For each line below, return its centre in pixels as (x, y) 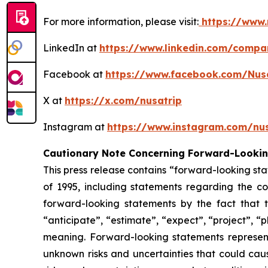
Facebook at (74, 74)
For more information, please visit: (121, 22)
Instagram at (75, 127)
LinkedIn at (71, 48)
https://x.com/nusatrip (123, 100)
